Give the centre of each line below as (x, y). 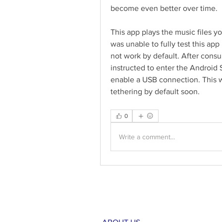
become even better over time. (164, 8)
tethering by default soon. (156, 91)
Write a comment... (147, 137)
